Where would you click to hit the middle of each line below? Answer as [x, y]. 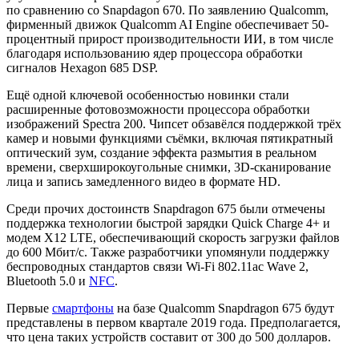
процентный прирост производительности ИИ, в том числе [170, 39]
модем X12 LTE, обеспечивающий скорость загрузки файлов [173, 238]
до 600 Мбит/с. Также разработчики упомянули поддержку [168, 252]
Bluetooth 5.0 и [48, 281]
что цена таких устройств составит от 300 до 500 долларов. [169, 337]
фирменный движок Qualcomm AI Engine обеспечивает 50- [167, 25]
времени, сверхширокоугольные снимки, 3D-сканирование [169, 167]
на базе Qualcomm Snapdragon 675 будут [224, 309]
